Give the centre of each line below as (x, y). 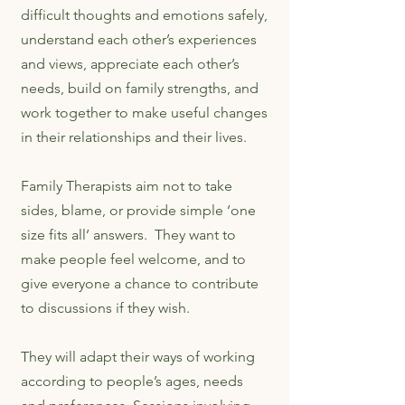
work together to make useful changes (144, 113)
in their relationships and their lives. (137, 137)
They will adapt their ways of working (138, 357)
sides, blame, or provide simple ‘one (138, 210)
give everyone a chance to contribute (140, 283)
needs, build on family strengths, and (140, 88)
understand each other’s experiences (139, 39)
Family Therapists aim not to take (127, 186)
